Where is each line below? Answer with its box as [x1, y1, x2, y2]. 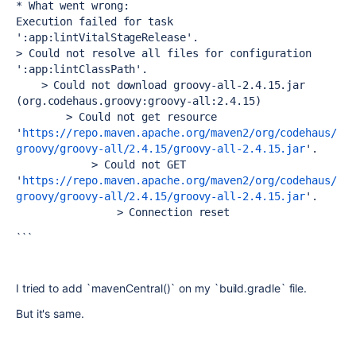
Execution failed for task [16, 15, 173, 28]
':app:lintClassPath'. [16, 63, 149, 75]
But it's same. [16, 307, 84, 320]
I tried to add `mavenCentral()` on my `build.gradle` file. [16, 281, 308, 295]
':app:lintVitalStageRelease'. [16, 31, 199, 44]
